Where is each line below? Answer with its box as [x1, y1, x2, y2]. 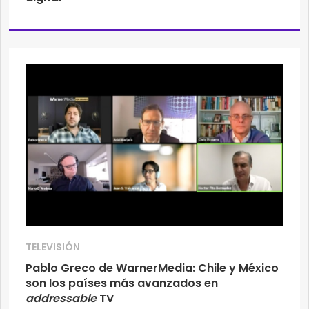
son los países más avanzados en [26, 275, 218, 291]
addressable [26, 290, 97, 306]
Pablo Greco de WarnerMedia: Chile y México [26, 260, 279, 276]
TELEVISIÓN [26, 240, 80, 254]
